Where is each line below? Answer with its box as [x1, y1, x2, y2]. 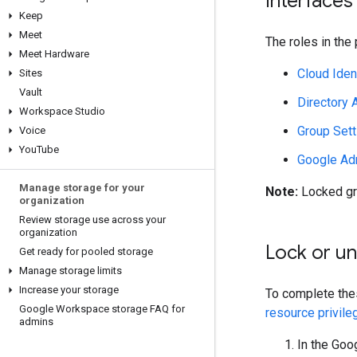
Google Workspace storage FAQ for [19, 303, 185, 315]
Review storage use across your [19, 214, 166, 226]
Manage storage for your [19, 182, 145, 194]
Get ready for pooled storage [19, 245, 153, 257]
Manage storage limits [19, 265, 122, 277]
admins [19, 316, 53, 328]
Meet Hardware [19, 48, 89, 60]
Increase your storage [19, 284, 119, 296]
